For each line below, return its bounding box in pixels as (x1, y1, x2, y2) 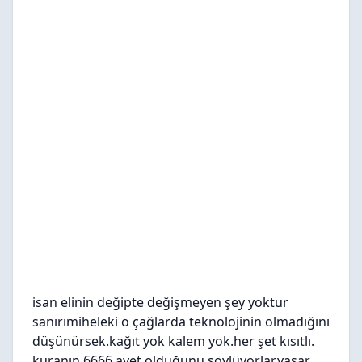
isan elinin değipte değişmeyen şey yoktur (32, 293, 288, 311)
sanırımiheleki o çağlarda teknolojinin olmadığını (32, 313, 330, 330)
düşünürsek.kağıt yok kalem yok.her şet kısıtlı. (32, 332, 314, 350)
